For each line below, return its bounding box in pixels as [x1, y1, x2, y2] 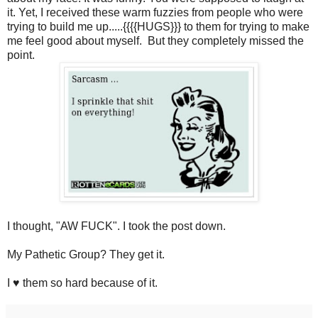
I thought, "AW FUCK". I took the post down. [7, 219, 226, 232]
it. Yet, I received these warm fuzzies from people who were [7, 6, 303, 18]
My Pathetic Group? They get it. [7, 248, 165, 261]
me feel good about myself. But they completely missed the [7, 34, 304, 47]
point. [7, 48, 35, 61]
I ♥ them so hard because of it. [7, 276, 158, 289]
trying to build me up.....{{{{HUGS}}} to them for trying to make [7, 20, 309, 33]
